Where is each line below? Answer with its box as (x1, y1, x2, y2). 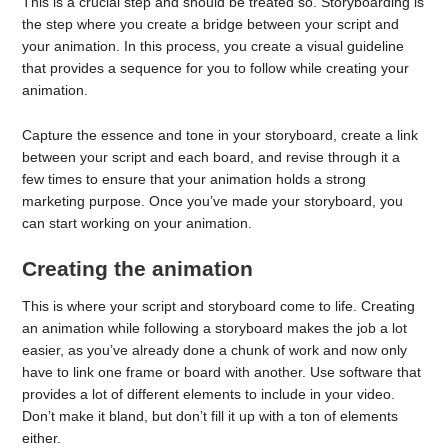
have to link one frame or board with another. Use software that (22, 364, 422, 381)
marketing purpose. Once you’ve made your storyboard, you (22, 192, 404, 209)
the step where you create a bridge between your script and (22, 15, 400, 32)
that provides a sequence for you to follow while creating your (22, 59, 410, 76)
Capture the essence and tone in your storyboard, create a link (22, 126, 419, 143)
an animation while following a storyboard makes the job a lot (22, 320, 408, 337)
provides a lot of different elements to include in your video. (22, 386, 396, 403)
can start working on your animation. (22, 214, 257, 231)
